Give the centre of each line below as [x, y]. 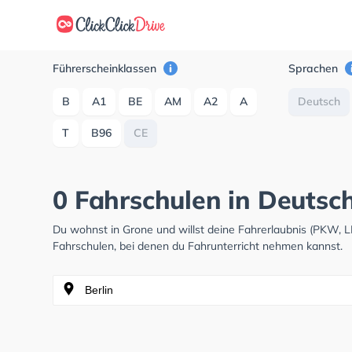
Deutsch [319, 101]
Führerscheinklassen [106, 68]
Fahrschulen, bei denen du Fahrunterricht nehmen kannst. [198, 246]
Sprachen [315, 68]
